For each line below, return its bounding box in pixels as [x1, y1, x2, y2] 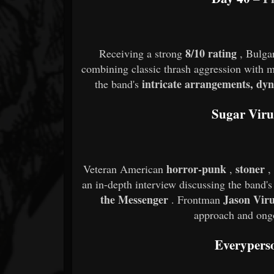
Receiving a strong [99, 46, 186, 61]
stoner [235, 161, 265, 177]
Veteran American [83, 161, 167, 177]
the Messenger [100, 191, 169, 208]
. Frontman [171, 192, 224, 207]
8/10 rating [185, 45, 237, 62]
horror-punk [166, 161, 227, 177]
